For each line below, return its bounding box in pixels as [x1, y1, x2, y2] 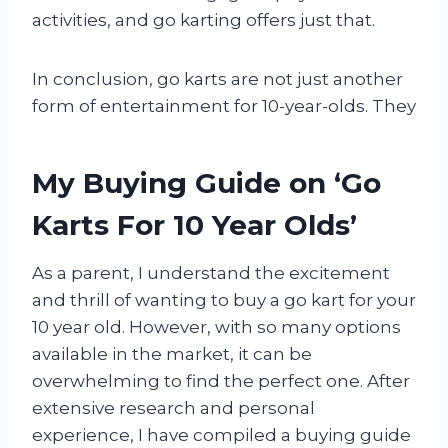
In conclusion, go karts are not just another [32, 68, 403, 89]
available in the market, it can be [32, 343, 312, 364]
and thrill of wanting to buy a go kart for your [32, 289, 416, 310]
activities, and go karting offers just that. [32, 9, 375, 30]
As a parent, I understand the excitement [32, 262, 390, 283]
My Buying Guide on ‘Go [32, 165, 381, 200]
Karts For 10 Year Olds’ [32, 207, 357, 242]
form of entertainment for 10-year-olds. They [32, 95, 416, 116]
